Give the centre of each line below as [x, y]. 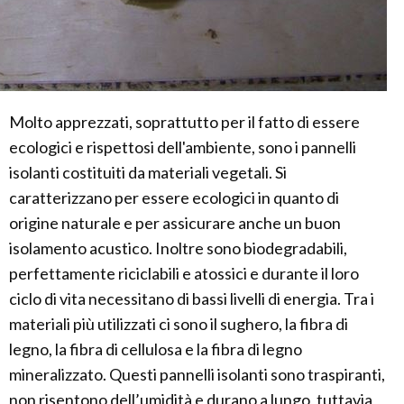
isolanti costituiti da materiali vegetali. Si [148, 173]
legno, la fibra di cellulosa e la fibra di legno [156, 349]
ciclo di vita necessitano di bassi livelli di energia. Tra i [192, 299]
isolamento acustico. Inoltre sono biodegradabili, [178, 248]
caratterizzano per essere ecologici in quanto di [174, 198]
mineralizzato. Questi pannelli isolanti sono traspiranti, [197, 375]
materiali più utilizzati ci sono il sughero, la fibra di [179, 324]
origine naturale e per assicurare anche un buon [175, 223]
